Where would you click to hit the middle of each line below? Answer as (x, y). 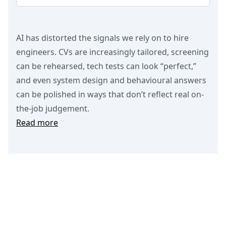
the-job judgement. (53, 108)
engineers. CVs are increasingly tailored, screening (112, 52)
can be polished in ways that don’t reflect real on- (110, 94)
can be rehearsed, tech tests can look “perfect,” (106, 66)
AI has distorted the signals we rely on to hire (102, 38)
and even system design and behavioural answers (111, 80)
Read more (37, 123)
